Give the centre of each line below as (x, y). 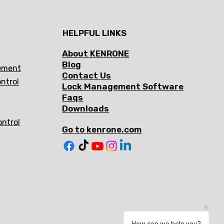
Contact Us (87, 76)
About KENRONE (96, 54)
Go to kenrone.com (102, 130)
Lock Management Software (123, 87)
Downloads (86, 109)
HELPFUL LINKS (94, 33)
